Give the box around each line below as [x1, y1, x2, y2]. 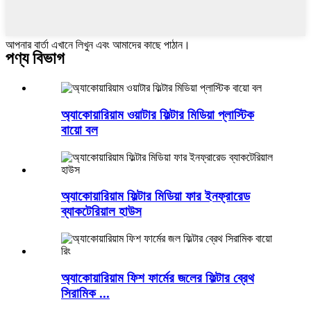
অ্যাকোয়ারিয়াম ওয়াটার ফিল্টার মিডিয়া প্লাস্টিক [61, 108, 254, 123]
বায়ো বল [61, 123, 98, 138]
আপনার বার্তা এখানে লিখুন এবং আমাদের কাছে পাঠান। [6, 38, 190, 51]
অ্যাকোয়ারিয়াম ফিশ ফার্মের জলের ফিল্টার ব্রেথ [61, 270, 254, 285]
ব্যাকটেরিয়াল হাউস [61, 204, 142, 219]
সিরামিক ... [61, 285, 110, 301]
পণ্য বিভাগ [6, 49, 65, 68]
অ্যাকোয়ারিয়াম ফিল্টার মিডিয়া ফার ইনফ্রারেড [61, 189, 250, 204]
